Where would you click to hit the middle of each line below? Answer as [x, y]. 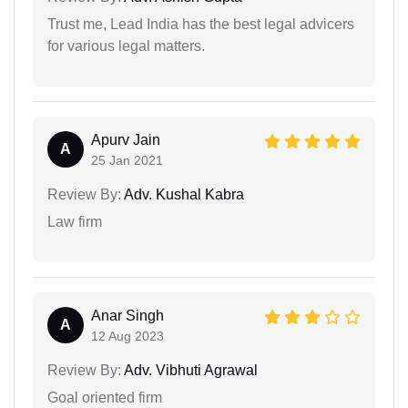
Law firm [75, 221]
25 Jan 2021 [127, 160]
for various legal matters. [126, 46]
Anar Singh [127, 315]
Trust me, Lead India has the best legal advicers [201, 24]
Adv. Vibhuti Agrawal [189, 370]
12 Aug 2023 [127, 336]
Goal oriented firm [105, 397]
